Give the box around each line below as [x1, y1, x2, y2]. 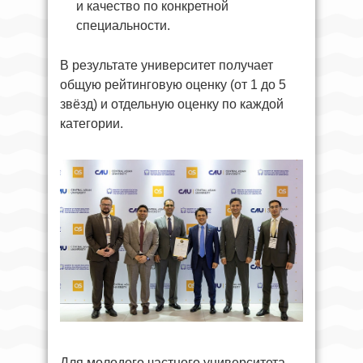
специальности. [76, 18, 170, 32]
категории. [60, 116, 123, 130]
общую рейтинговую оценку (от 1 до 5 [60, 77, 286, 92]
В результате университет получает [60, 58, 273, 72]
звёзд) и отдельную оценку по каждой [60, 96, 284, 111]
